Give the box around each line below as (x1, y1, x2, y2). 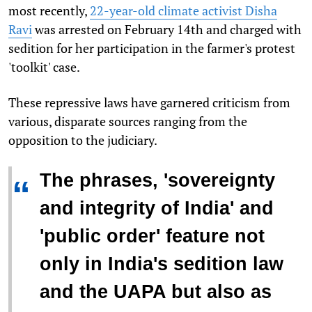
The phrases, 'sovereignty (40, 170, 275, 192)
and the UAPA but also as (40, 281, 272, 303)
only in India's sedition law (40, 253, 283, 275)
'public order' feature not (40, 226, 265, 247)
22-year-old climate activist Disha (90, 2, 277, 19)
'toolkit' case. (8, 58, 80, 76)
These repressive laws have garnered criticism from (8, 94, 290, 111)
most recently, (8, 2, 90, 19)
